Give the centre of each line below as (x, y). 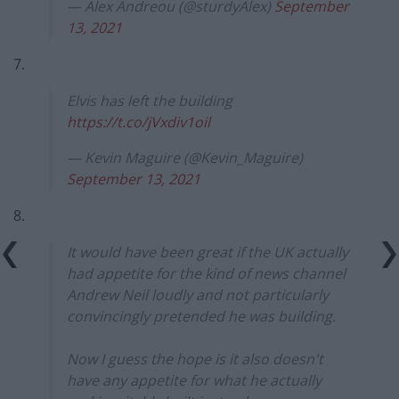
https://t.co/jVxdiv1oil (138, 122)
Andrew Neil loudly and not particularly (198, 295)
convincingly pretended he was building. (201, 317)
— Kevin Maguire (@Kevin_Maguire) (185, 158)
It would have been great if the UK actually (208, 252)
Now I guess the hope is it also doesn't (195, 359)
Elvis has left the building (150, 101)
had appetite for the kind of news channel (206, 274)
